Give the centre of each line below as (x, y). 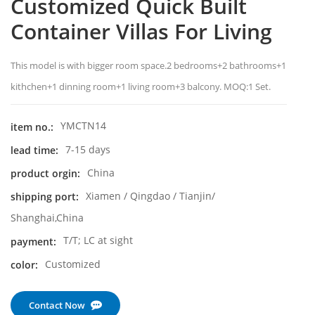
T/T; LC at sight (98, 240)
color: (24, 264)
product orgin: (45, 174)
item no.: (32, 127)
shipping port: (45, 197)
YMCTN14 (83, 126)
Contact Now (57, 305)
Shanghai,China (47, 218)
